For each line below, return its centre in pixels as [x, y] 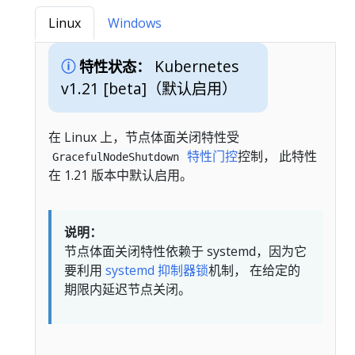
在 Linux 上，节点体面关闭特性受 [144, 137]
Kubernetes [197, 66]
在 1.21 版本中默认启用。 [120, 176]
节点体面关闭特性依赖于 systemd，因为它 [185, 252]
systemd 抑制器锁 [157, 271]
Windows [135, 23]
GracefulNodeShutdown [116, 157]
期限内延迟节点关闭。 [128, 290]
